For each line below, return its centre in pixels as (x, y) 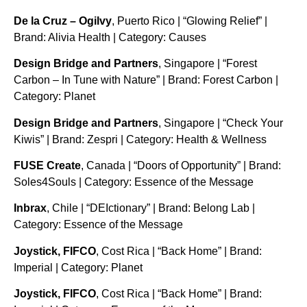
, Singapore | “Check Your (221, 123)
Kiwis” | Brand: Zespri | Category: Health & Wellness (140, 139)
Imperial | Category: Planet (78, 267)
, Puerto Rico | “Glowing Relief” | (189, 21)
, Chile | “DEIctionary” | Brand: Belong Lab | (151, 208)
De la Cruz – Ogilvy (63, 21)
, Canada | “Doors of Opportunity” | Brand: (181, 165)
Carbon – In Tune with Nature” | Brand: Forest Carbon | (146, 80)
